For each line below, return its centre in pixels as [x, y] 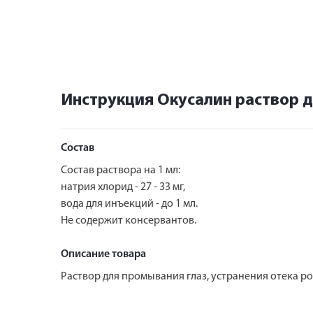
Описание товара [103, 254]
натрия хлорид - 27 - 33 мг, [123, 187]
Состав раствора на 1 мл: [121, 170]
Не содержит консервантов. [129, 220]
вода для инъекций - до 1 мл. [129, 204]
